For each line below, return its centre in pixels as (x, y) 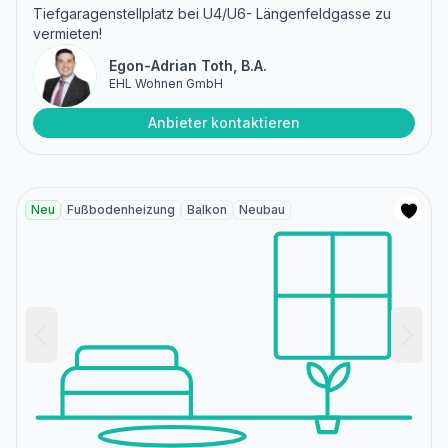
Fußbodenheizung (121, 210)
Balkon (207, 210)
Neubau (262, 210)
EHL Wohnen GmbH (166, 84)
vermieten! (67, 34)
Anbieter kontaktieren (224, 123)
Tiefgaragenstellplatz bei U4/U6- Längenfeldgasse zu (212, 14)
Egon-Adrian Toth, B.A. (188, 66)
